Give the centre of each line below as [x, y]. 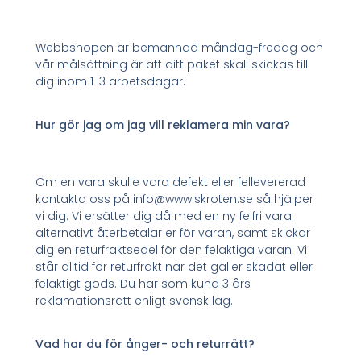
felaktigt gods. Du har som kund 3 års [143, 284]
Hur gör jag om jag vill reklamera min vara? [163, 125]
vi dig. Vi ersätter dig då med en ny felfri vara [164, 216]
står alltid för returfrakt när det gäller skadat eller [174, 267]
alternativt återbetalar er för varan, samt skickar [173, 233]
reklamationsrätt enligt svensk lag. [135, 301]
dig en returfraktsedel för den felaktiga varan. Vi [172, 250]
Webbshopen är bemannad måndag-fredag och [180, 48]
